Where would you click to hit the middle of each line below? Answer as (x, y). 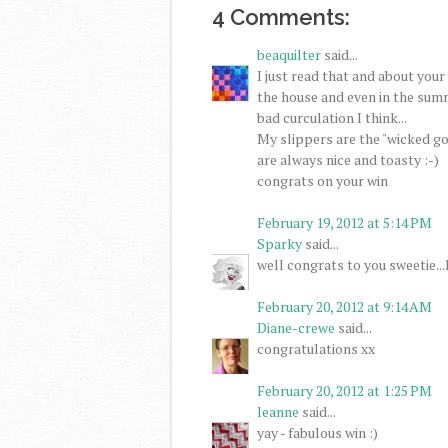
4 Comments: (281, 16)
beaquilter (289, 54)
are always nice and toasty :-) (348, 159)
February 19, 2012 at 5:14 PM (344, 222)
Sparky (279, 243)
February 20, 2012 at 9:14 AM (344, 306)
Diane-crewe (296, 327)
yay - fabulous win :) (317, 432)
